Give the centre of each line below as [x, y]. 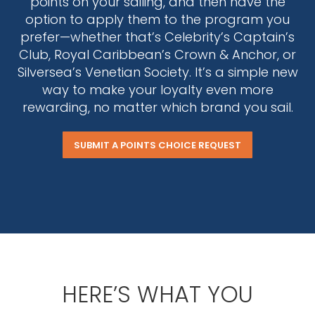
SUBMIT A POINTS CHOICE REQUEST [157, 145]
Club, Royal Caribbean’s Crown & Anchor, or [157, 54]
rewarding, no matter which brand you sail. [157, 107]
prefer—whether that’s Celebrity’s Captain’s [157, 37]
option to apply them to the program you [157, 19]
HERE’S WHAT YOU [157, 294]
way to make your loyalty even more [157, 90]
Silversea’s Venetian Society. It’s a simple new [157, 72]
